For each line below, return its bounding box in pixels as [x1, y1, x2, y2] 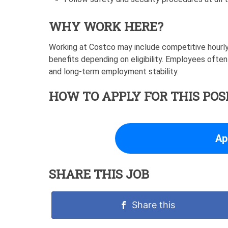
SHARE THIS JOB [49, 166, 149, 183]
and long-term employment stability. [49, 67, 179, 77]
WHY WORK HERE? [49, 18, 163, 35]
